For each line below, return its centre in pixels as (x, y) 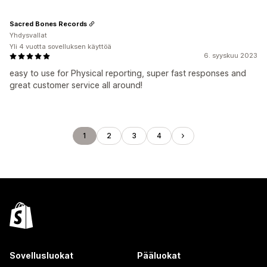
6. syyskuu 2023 (231, 55)
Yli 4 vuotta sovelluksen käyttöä (60, 46)
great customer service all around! (76, 85)
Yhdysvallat (28, 35)
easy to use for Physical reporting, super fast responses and (128, 73)
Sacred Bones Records (48, 24)
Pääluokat (159, 255)
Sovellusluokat (41, 255)
